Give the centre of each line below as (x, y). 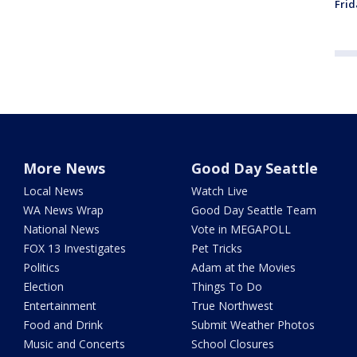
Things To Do (226, 286)
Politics (42, 267)
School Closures (232, 343)
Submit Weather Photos (253, 324)
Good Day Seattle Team (253, 210)
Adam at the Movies (243, 267)
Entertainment (60, 305)
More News (65, 168)
